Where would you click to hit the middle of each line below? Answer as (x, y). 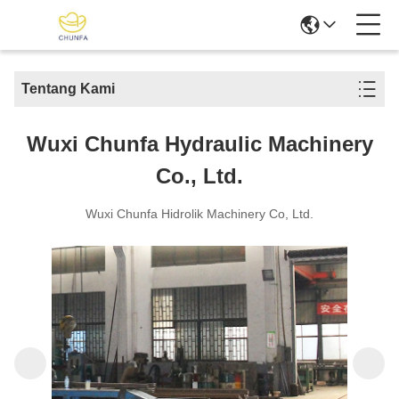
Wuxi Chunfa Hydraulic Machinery (199, 144)
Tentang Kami (68, 89)
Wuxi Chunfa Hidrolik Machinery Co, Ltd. (199, 214)
